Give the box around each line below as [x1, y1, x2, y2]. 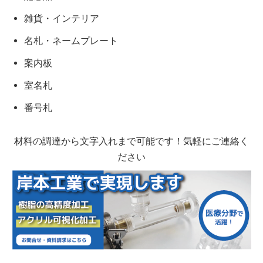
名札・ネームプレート [23, 35, 118, 46]
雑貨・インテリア [23, 12, 99, 24]
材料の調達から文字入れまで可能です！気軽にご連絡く [14, 135, 249, 147]
